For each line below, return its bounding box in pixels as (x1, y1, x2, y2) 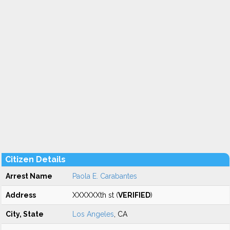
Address (6, 191, 36, 199)
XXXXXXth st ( (72, 191, 118, 199)
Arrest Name (6, 172, 52, 180)
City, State (6, 210, 44, 218)
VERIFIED (118, 191, 150, 199)
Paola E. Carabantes (72, 172, 137, 180)
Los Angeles (72, 210, 114, 218)
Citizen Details (5, 155, 66, 164)
